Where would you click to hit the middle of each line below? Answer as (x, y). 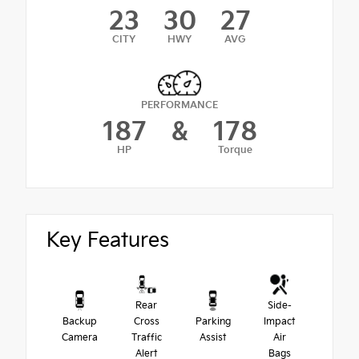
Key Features (108, 241)
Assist (213, 338)
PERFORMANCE (179, 106)
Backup (80, 322)
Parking (213, 322)
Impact (279, 322)
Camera (80, 338)
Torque (235, 151)
